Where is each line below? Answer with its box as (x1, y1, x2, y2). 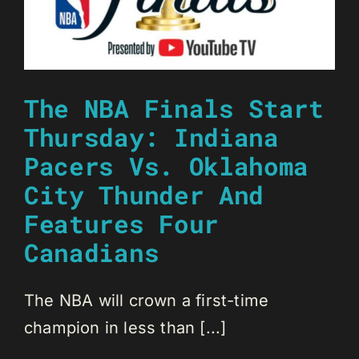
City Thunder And (24, 179, 264, 212)
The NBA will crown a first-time (24, 291, 269, 311)
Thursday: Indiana (24, 121, 279, 154)
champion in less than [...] (24, 318, 227, 338)
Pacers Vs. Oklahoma (24, 150, 309, 183)
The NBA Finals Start (24, 92, 324, 125)
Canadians (24, 236, 159, 269)
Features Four (24, 208, 219, 240)
